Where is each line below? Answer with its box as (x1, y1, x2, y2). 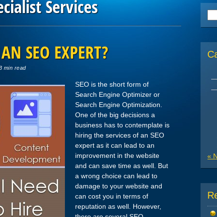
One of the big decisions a (75, 111, 155, 119)
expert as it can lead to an (75, 141, 155, 150)
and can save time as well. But (75, 162, 168, 170)
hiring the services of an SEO (75, 131, 164, 139)
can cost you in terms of (75, 192, 148, 201)
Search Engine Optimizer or (75, 91, 160, 99)
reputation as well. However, (75, 202, 161, 211)
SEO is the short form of (75, 80, 149, 89)
